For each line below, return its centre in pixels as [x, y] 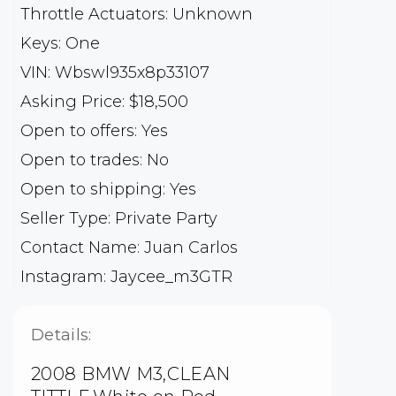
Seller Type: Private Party [119, 219]
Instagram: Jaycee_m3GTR [126, 277]
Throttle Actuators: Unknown [137, 15]
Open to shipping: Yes [108, 190]
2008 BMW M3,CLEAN [131, 374]
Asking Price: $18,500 [104, 102]
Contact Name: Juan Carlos [129, 248]
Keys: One [60, 44]
